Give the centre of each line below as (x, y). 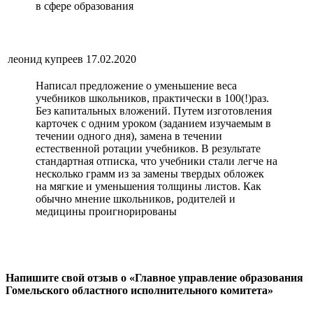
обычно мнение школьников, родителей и (136, 199)
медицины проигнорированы (106, 212)
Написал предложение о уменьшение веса (136, 86)
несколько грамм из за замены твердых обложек (150, 174)
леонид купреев (45, 59)
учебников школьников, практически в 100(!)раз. (152, 99)
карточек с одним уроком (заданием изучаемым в (153, 124)
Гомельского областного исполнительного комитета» (139, 290)
